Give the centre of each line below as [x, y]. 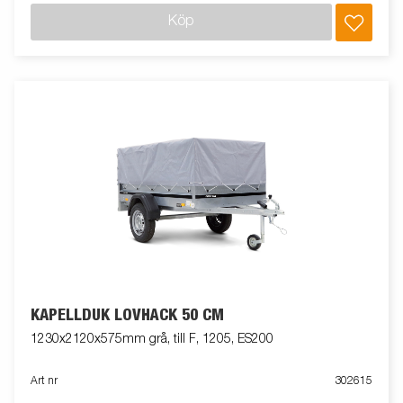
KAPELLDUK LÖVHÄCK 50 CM [127, 315]
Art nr [44, 382]
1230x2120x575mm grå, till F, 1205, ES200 [152, 340]
